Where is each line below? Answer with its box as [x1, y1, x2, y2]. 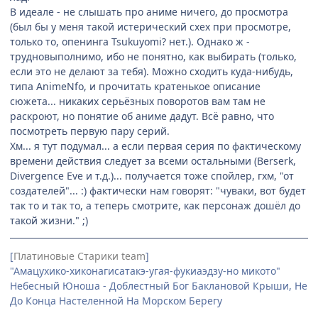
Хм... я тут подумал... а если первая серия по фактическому [10, 139, 301, 153]
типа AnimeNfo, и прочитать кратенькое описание [10, 79, 261, 94]
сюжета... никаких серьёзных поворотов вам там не [10, 94, 265, 109]
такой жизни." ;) [10, 214, 88, 228]
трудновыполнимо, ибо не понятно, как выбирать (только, [10, 50, 297, 64]
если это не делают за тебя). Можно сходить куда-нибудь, [10, 65, 293, 79]
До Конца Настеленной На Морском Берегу [10, 294, 222, 308]
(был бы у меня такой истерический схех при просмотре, [10, 20, 291, 34]
